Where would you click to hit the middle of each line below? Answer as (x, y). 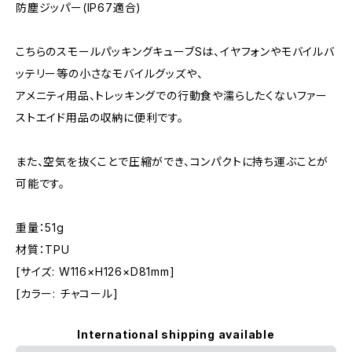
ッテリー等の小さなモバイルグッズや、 (110, 73)
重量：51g (40, 227)
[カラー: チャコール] (67, 293)
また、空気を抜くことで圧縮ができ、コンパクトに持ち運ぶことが (172, 161)
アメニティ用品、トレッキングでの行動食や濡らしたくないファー (172, 95)
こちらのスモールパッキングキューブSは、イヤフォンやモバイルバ (175, 51)
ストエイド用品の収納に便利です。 (100, 117)
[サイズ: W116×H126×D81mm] (95, 271)
